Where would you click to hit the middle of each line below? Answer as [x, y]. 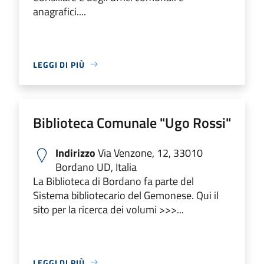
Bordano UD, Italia [96, 167]
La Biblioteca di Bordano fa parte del [113, 181]
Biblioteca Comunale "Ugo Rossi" [132, 122]
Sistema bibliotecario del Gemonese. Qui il [126, 195]
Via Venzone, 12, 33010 [149, 153]
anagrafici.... [60, 11]
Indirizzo [75, 153]
